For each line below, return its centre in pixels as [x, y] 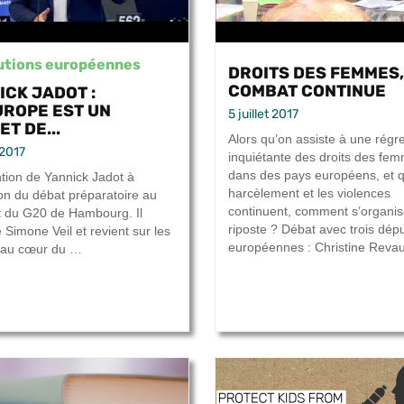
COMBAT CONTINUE [307, 91]
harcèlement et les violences [309, 193]
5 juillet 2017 [263, 115]
